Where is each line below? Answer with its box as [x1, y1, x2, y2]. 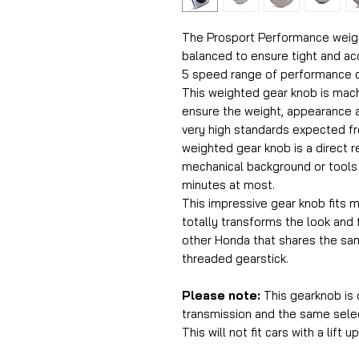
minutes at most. [182, 177, 275, 192]
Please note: [182, 288, 264, 303]
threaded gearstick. [182, 251, 288, 266]
